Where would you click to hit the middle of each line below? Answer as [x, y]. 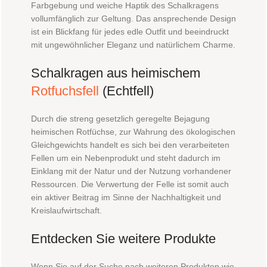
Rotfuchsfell [65, 91]
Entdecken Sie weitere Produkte [123, 239]
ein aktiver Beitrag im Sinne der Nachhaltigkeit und [126, 198]
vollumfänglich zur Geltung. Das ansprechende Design [133, 19]
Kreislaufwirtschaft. [66, 211]
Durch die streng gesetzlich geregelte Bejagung [120, 119]
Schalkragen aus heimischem [116, 73]
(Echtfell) [126, 91]
